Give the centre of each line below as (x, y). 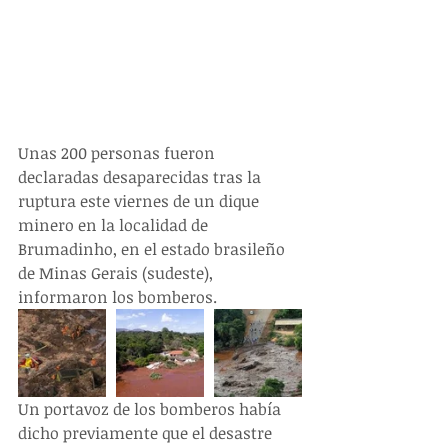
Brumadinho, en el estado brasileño (153, 249)
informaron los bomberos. (117, 297)
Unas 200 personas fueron (118, 153)
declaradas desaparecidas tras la (141, 177)
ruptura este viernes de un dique (140, 201)
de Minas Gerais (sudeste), (117, 273)
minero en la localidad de (115, 225)
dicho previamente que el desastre (147, 433)
